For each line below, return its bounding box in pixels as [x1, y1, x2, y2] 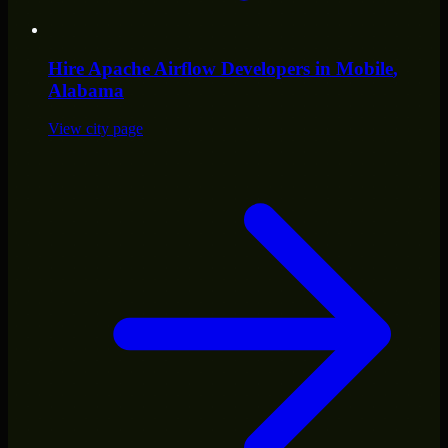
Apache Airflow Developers [88, 57, 310, 79]
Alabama [48, 79, 124, 101]
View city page [48, 120, 143, 138]
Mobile [336, 57, 393, 79]
